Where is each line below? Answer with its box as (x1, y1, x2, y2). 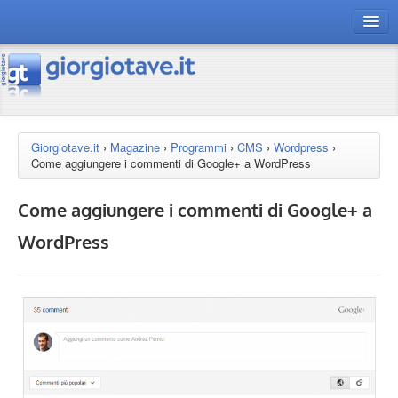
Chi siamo (18, 162, 74, 179)
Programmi (171, 139, 227, 155)
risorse (18, 132, 60, 149)
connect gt (18, 74, 76, 91)
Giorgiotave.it (31, 139, 99, 155)
